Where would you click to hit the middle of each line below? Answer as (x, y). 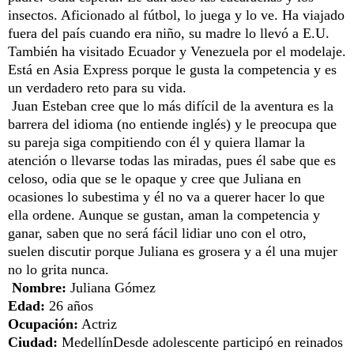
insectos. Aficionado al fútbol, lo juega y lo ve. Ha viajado (176, 15)
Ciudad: (33, 342)
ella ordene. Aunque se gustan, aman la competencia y (164, 215)
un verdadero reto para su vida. (101, 87)
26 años (71, 305)
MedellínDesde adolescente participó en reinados (200, 342)
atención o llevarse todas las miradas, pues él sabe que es (172, 160)
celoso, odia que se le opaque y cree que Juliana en (154, 178)
